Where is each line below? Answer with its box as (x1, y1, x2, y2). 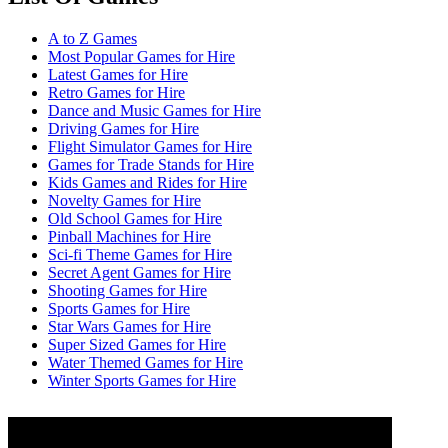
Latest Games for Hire (48, 66, 188, 84)
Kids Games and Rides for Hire (48, 174, 247, 192)
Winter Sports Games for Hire (48, 372, 236, 390)
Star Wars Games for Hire (48, 318, 211, 336)
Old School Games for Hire (48, 210, 222, 228)
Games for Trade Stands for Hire (48, 156, 254, 174)
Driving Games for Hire (48, 120, 199, 138)
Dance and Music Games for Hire (48, 102, 261, 120)
